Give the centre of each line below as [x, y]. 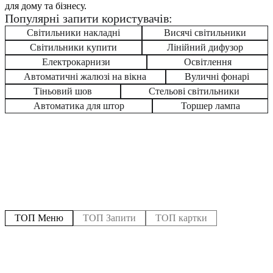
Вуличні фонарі [217, 76]
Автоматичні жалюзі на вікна [85, 76]
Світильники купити [73, 47]
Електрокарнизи [76, 62]
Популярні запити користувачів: [89, 18]
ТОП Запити [109, 218]
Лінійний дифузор [205, 47]
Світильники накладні [73, 32]
